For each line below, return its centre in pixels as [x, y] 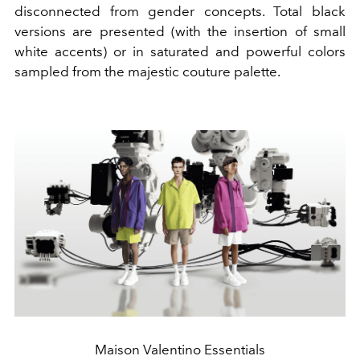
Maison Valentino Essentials [180, 349]
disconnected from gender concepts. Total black [180, 11]
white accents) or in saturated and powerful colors [180, 51]
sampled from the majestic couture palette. [147, 71]
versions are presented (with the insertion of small [180, 31]
